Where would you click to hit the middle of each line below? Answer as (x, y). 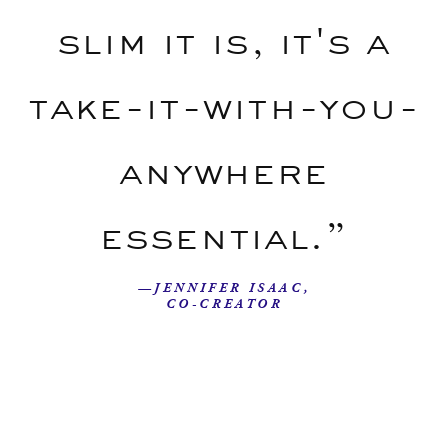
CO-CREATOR (224, 304)
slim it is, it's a (224, 40)
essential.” (224, 235)
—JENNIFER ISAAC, (224, 288)
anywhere (224, 170)
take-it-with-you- (224, 105)
